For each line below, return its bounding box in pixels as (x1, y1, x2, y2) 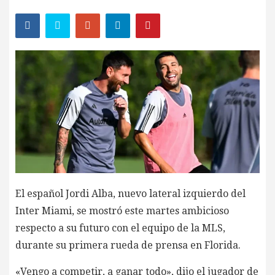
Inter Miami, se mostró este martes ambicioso (15, 205, 229, 217)
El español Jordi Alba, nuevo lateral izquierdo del (15, 188, 246, 200)
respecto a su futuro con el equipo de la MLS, (15, 222, 225, 234)
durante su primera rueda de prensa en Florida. (15, 239, 241, 252)
